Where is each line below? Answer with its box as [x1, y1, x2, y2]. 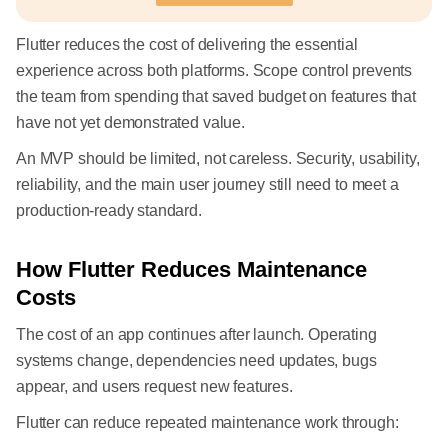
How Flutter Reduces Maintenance [16, 257, 367, 283]
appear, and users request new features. [16, 378, 293, 396]
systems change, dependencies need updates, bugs [16, 352, 377, 370]
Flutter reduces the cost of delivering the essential [16, 36, 358, 54]
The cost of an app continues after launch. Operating [16, 326, 377, 344]
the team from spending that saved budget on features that [16, 88, 416, 106]
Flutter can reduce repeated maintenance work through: [16, 414, 399, 432]
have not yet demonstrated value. [16, 114, 245, 132]
